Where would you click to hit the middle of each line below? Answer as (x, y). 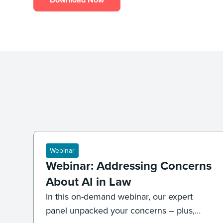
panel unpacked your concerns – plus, (120, 211)
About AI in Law (89, 182)
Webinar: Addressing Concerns (129, 166)
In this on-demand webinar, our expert (119, 197)
